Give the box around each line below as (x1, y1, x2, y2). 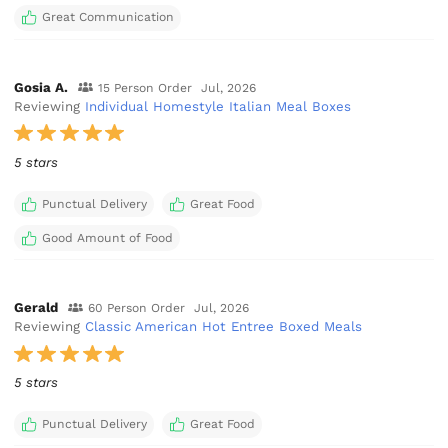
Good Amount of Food (41, 230, 173, 245)
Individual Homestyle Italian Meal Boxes (85, 98, 352, 114)
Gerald (14, 300, 59, 316)
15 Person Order (97, 80, 192, 95)
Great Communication (41, 10, 174, 25)
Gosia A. (14, 79, 69, 95)
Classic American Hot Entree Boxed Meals (85, 319, 363, 335)
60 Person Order (87, 301, 185, 316)
